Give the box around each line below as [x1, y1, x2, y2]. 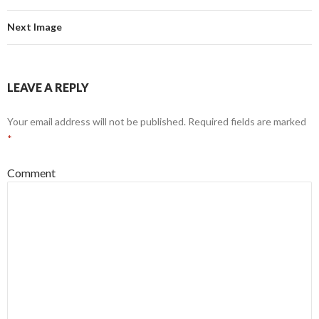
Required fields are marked [186, 115, 306, 127]
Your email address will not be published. [7, 115, 186, 127]
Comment [7, 166, 56, 179]
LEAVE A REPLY [7, 80, 89, 94]
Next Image [7, 21, 62, 33]
